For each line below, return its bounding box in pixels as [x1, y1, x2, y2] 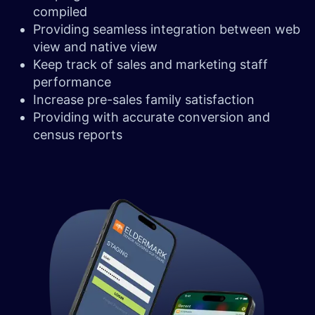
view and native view [33, 39, 161, 55]
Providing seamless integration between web [33, 22, 300, 37]
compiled [33, 4, 91, 20]
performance [33, 75, 115, 90]
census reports [33, 127, 126, 143]
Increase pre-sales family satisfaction [33, 92, 262, 108]
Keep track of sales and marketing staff [33, 57, 268, 72]
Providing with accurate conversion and [33, 110, 270, 125]
